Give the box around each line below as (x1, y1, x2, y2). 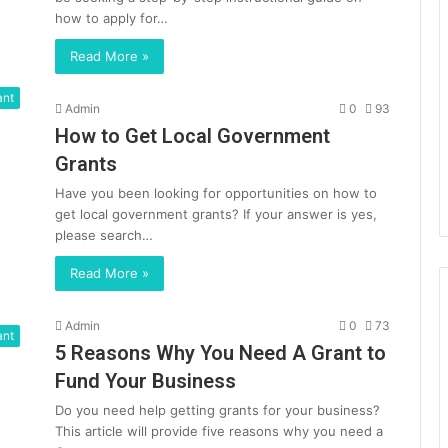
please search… (55, 227, 153, 243)
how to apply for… (55, 10, 168, 26)
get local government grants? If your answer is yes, (55, 206, 377, 222)
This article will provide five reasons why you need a (55, 423, 383, 439)
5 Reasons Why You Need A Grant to (55, 341, 386, 365)
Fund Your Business (55, 369, 236, 393)
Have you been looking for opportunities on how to (55, 185, 377, 201)
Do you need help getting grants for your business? (55, 402, 380, 418)
